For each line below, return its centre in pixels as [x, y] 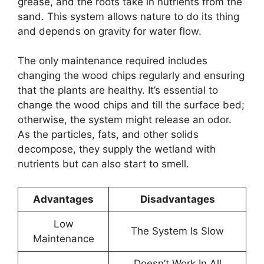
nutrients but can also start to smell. [103, 164]
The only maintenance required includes [113, 61]
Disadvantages [177, 199]
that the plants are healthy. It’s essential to [118, 90]
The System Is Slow [177, 231]
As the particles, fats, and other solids [108, 135]
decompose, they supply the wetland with [117, 149]
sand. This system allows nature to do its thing [128, 16]
